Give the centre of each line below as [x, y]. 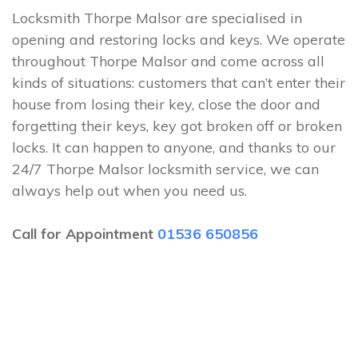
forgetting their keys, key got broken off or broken [177, 126]
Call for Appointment [85, 234]
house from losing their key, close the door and [166, 104]
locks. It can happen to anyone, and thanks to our [174, 147]
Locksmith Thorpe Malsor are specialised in [157, 18]
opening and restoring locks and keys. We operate [179, 40]
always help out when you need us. [129, 191]
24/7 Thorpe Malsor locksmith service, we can [165, 169]
